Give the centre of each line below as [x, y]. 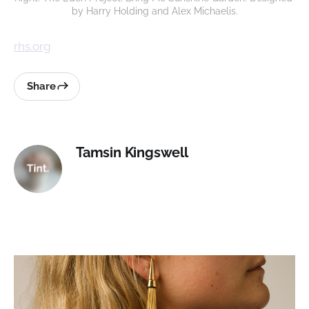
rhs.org [32, 46]
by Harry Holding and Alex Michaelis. [154, 11]
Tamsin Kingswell [132, 152]
